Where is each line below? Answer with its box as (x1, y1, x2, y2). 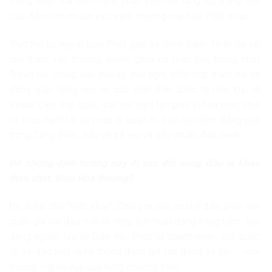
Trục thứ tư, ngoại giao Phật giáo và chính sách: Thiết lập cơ (9, 38, 260, 50)
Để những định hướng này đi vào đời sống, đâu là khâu (9, 157, 260, 169)
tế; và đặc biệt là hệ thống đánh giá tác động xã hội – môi (9, 245, 260, 257)
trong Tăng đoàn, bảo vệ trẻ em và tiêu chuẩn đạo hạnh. (9, 129, 242, 141)
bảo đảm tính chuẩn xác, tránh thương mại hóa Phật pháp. (9, 10, 250, 22)
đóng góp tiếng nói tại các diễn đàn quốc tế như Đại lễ (9, 84, 260, 96)
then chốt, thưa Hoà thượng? (9, 172, 133, 184)
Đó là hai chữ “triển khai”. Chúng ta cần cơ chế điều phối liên (9, 200, 260, 212)
